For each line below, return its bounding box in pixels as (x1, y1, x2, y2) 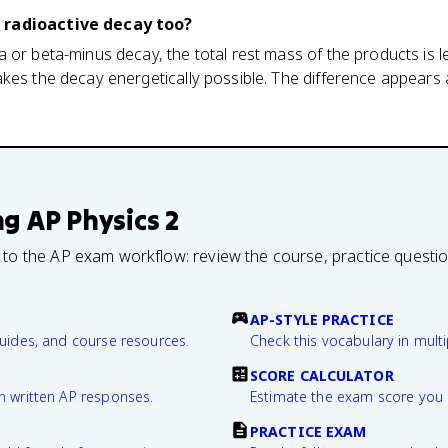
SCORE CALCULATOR (250, 366, 394, 385)
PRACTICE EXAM (250, 422, 367, 441)
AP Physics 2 (26, 203, 180, 237)
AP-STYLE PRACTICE (250, 310, 394, 329)
